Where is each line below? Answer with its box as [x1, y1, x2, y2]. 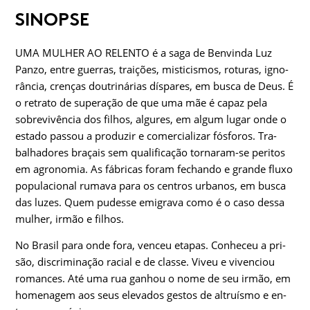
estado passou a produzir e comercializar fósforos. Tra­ [15, 129, 277, 143]
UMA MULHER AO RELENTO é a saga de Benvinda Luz [15, 46, 272, 60]
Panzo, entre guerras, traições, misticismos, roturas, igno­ [15, 62, 289, 77]
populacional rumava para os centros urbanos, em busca [15, 179, 286, 193]
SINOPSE [15, 8, 89, 31]
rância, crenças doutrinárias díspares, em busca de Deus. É [15, 79, 293, 93]
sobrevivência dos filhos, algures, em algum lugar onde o [15, 112, 286, 127]
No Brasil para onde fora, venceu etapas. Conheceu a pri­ [15, 238, 286, 253]
